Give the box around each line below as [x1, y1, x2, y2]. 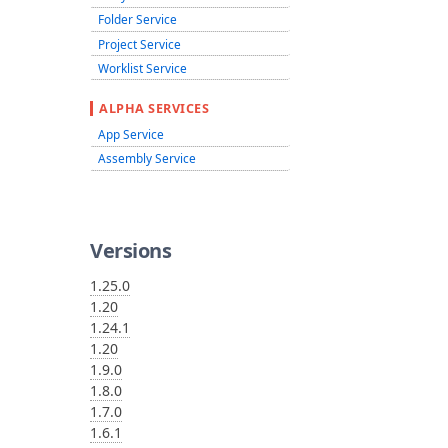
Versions [90, 236, 171, 264]
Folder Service [97, 11, 177, 28]
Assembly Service [97, 150, 196, 167]
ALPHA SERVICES [99, 100, 210, 118]
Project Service [97, 35, 181, 52]
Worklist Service [97, 59, 187, 76]
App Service [97, 126, 164, 143]
